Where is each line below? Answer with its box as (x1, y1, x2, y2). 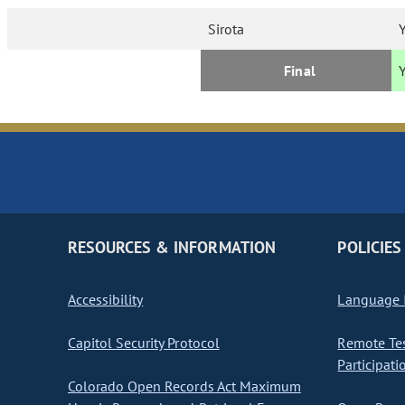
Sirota (208, 20, 245, 39)
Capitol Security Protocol (68, 334, 220, 353)
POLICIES (337, 237, 401, 259)
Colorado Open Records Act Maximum (68, 377, 301, 396)
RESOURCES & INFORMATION (68, 237, 276, 259)
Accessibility (68, 290, 144, 309)
